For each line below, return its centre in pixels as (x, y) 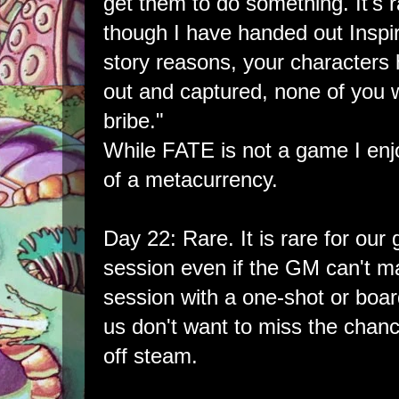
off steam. (151, 355)
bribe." (134, 120)
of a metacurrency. (191, 179)
